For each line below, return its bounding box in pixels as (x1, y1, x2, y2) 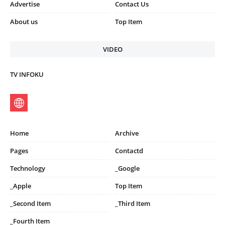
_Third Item (115, 198, 150, 208)
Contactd (115, 146, 143, 155)
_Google (115, 163, 140, 173)
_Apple (10, 181, 31, 190)
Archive (115, 128, 139, 138)
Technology (10, 163, 45, 173)
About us (10, 17, 38, 26)
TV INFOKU (10, 69, 44, 79)
